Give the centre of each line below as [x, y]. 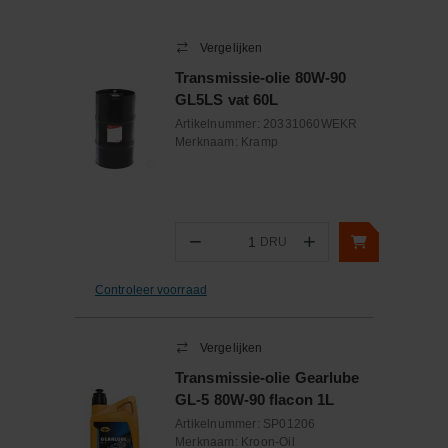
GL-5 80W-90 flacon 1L [255, 399]
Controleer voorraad [151, 289]
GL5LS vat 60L [227, 99]
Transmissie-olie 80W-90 [261, 77]
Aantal [233, 250]
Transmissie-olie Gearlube [267, 377]
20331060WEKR [310, 124]
